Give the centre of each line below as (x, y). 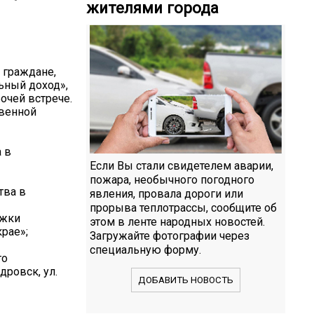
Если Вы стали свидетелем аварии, (182, 165)
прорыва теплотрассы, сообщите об (183, 207)
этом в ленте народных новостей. (177, 221)
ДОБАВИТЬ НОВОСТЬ (186, 280)
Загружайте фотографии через (170, 235)
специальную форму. (145, 250)
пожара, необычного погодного (172, 179)
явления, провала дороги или (166, 193)
